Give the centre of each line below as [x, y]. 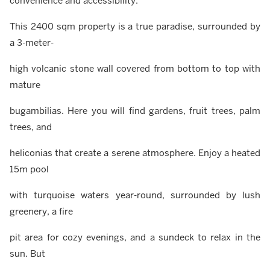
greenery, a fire [41, 212]
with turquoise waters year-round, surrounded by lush [135, 195]
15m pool [29, 169]
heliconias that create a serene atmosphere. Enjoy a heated [135, 153]
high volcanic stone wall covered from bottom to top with [135, 69]
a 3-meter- [32, 43]
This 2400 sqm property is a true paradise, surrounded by [135, 27]
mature [25, 85]
